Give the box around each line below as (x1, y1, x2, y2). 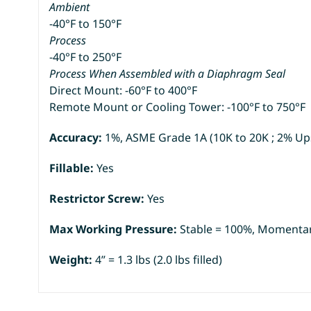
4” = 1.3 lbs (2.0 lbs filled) (95, 251, 223, 267)
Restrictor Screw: (49, 190, 145, 206)
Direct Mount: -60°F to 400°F (49, 82, 198, 98)
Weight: (49, 251, 96, 267)
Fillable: (49, 160, 94, 176)
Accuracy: (49, 129, 106, 145)
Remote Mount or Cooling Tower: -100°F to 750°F (49, 99, 306, 115)
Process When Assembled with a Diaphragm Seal (49, 65, 286, 81)
